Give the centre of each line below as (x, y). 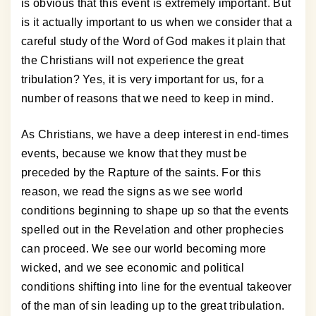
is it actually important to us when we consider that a (157, 23)
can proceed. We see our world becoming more (144, 249)
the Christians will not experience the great (133, 61)
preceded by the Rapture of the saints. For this (141, 173)
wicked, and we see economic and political (133, 268)
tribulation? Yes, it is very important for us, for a (143, 80)
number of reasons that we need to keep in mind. (148, 99)
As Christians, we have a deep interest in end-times (155, 135)
